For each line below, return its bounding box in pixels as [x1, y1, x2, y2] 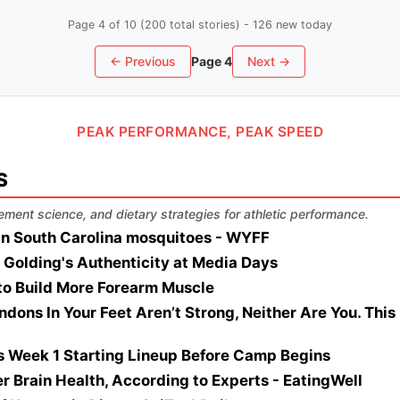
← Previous [110, 54, 176, 69]
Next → [247, 54, 290, 69]
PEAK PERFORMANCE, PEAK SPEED [77, 123, 323, 140]
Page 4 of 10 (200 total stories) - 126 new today [68, 18, 332, 31]
